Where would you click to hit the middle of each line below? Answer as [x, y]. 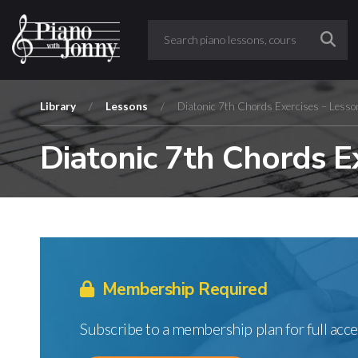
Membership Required [183, 289]
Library [58, 106]
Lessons [127, 106]
